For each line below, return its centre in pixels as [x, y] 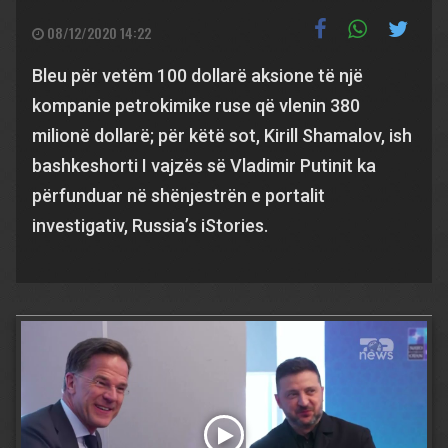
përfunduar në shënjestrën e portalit [178, 195]
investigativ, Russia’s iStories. [150, 225]
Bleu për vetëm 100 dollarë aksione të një [197, 75]
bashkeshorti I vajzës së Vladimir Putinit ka [204, 165]
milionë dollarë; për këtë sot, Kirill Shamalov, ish [222, 135]
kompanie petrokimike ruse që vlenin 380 [196, 105]
